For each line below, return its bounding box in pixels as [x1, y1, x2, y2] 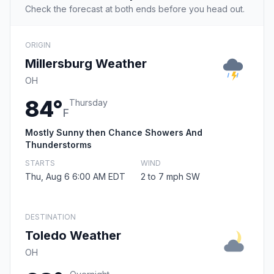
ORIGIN [25, 40, 51, 50]
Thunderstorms [25, 139, 92, 150]
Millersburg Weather [25, 56, 147, 72]
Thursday [69, 97, 108, 108]
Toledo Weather [25, 228, 121, 243]
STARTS [25, 158, 55, 168]
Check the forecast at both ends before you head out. [25, 4, 245, 15]
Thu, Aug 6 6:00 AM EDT [25, 171, 125, 182]
